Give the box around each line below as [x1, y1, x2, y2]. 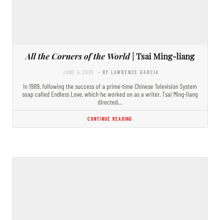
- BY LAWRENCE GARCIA [98, 68, 159, 75]
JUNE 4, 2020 [63, 68, 94, 75]
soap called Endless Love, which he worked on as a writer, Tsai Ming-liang [22, 89, 198, 98]
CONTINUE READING [87, 115, 133, 122]
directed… [98, 97, 122, 106]
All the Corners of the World [26, 50, 130, 61]
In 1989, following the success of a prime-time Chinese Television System [23, 82, 197, 90]
